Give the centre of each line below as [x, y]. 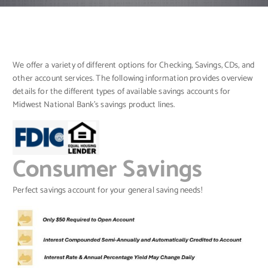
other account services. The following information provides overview [133, 78]
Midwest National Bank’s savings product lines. [94, 105]
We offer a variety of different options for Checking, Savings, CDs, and [134, 65]
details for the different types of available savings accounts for [122, 92]
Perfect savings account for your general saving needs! [107, 190]
